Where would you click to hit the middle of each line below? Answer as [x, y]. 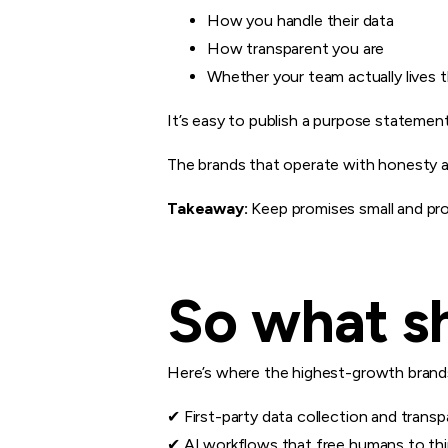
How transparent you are [296, 48]
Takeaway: [207, 208]
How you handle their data [300, 20]
